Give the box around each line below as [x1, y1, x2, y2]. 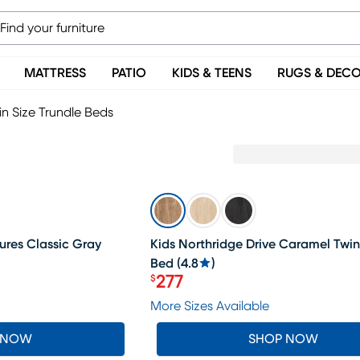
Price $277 [149, 281, 234, 301]
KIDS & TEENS [172, 67, 252, 80]
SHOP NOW [248, 333, 319, 346]
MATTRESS [24, 67, 86, 80]
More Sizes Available [149, 300, 269, 313]
